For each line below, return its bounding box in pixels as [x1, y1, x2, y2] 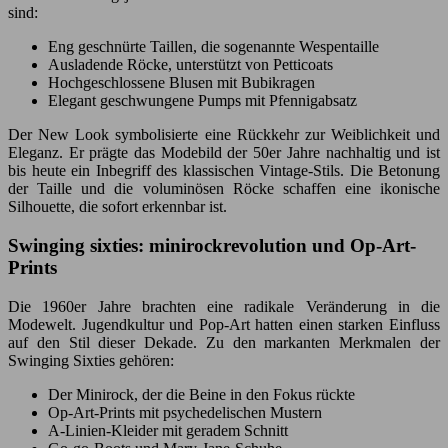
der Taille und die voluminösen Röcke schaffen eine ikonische [8, 180, 440, 198]
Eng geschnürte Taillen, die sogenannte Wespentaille [48, 38, 379, 56]
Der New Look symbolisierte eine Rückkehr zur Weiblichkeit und [8, 126, 440, 144]
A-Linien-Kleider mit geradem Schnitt [48, 421, 288, 439]
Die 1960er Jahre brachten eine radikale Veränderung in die [8, 297, 440, 315]
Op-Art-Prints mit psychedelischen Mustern [48, 403, 322, 421]
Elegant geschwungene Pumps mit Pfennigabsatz [48, 92, 357, 110]
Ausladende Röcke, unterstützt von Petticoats [48, 56, 333, 74]
